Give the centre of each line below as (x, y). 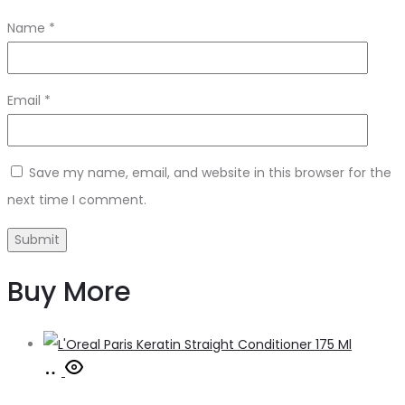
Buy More (69, 292)
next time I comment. (77, 200)
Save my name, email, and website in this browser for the (210, 173)
